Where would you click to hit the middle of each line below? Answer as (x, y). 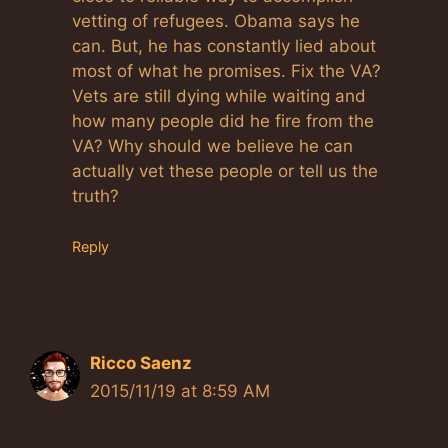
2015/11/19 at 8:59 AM (180, 391)
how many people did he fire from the (223, 120)
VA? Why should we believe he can (212, 145)
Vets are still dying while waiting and (219, 95)
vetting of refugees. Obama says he (216, 20)
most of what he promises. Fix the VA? (226, 70)
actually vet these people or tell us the (225, 170)
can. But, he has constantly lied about (224, 45)
